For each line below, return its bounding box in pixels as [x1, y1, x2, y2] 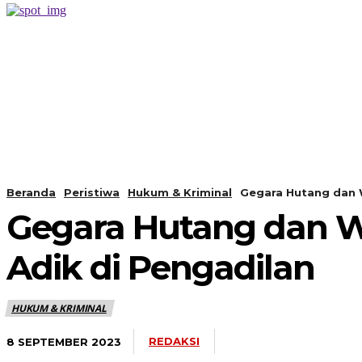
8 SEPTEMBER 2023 [6, 335, 121, 348]
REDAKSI [149, 335, 200, 348]
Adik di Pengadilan [6, 246, 314, 289]
